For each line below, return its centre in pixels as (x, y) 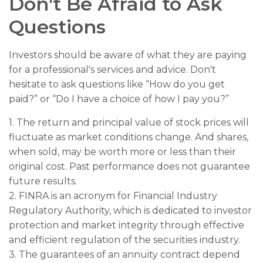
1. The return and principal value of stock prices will (129, 122)
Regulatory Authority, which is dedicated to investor (130, 210)
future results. (43, 181)
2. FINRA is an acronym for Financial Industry (113, 195)
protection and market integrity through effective (127, 225)
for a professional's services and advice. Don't (112, 69)
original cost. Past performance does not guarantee (129, 166)
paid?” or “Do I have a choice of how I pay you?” (119, 99)
